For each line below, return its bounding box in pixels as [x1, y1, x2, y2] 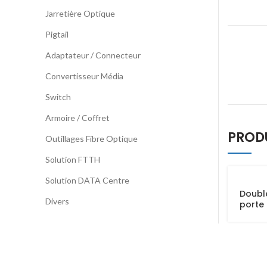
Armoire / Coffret [45, 113, 110, 123]
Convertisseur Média [45, 71, 123, 81]
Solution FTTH [45, 154, 100, 164]
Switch [45, 92, 71, 102]
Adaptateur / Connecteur [45, 50, 141, 60]
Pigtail [45, 29, 69, 39]
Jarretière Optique [45, 8, 115, 18]
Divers [45, 196, 69, 206]
